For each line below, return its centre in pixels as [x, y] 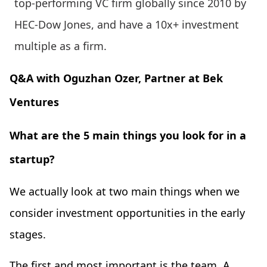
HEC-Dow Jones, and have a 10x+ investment [127, 25]
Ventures [34, 102]
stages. [29, 235]
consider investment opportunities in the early [127, 213]
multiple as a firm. [62, 46]
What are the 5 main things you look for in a [128, 136]
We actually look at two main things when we [125, 192]
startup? [32, 159]
